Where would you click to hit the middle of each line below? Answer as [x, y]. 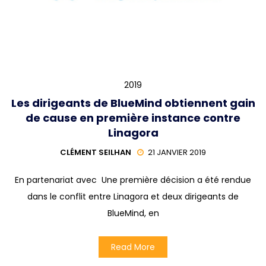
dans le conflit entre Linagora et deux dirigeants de [133, 196]
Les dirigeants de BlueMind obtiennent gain [133, 103]
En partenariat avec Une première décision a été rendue [133, 180]
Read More [133, 247]
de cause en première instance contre [133, 118]
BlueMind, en [133, 213]
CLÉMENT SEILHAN [96, 153]
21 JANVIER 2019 [177, 153]
